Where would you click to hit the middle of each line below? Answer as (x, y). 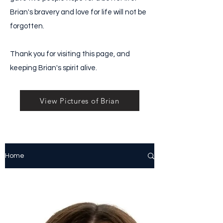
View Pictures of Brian (80, 101)
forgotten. (28, 26)
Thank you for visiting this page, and (70, 54)
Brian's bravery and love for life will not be (78, 12)
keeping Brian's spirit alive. (54, 68)
